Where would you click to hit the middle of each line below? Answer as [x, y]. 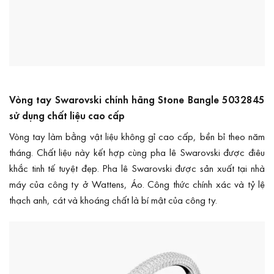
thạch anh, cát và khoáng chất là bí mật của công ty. [113, 200]
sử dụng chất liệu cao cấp [67, 115]
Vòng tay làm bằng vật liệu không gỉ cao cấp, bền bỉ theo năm [137, 136]
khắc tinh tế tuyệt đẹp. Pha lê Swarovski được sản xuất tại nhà [137, 168]
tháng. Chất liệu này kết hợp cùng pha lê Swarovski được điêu [137, 152]
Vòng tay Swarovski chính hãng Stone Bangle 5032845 [137, 99]
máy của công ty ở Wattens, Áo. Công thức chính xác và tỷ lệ [137, 184]
